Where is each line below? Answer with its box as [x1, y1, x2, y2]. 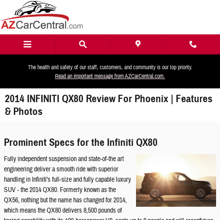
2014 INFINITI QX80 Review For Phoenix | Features [5, 92, 213, 105]
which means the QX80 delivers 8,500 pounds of [4, 206, 122, 215]
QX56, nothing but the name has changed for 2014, [4, 195, 127, 205]
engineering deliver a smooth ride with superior [4, 165, 118, 174]
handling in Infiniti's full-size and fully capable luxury [4, 175, 131, 184]
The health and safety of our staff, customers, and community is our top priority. [27, 63, 192, 71]
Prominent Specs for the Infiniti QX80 [4, 136, 158, 149]
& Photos [5, 105, 43, 118]
